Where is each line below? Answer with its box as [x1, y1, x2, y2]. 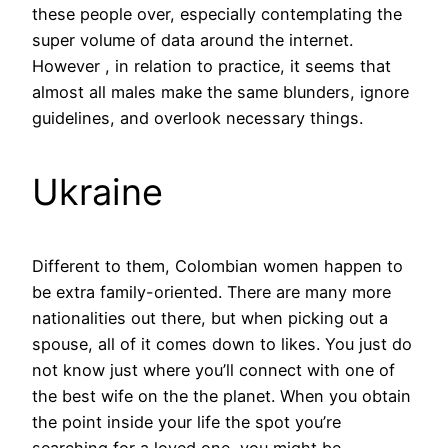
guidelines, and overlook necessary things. [32, 107, 363, 128]
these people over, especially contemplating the [32, 3, 402, 24]
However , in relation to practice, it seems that [32, 55, 391, 76]
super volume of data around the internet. [32, 29, 353, 50]
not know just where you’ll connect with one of [32, 359, 395, 380]
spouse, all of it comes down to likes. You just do [32, 333, 412, 354]
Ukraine [32, 169, 163, 214]
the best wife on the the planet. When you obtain [32, 385, 411, 406]
